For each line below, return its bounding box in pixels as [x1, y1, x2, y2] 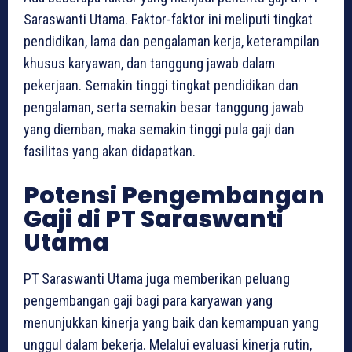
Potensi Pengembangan [24, 179, 324, 213]
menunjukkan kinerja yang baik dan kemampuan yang [24, 314, 319, 332]
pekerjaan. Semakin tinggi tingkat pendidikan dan [24, 77, 299, 94]
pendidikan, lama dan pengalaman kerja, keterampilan [24, 33, 320, 50]
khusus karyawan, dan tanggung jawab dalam [24, 55, 275, 72]
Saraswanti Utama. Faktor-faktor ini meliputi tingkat [24, 11, 313, 28]
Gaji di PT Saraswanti [24, 203, 284, 236]
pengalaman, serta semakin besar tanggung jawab [24, 99, 304, 116]
